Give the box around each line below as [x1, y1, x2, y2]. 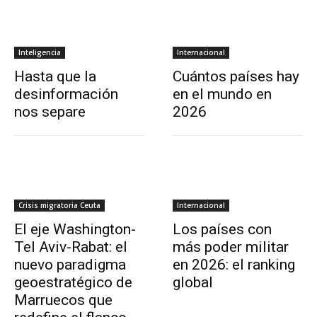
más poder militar [173, 238, 289, 255]
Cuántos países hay [173, 67, 299, 85]
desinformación [14, 85, 118, 103]
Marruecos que [14, 291, 113, 309]
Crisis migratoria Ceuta [18, 200, 100, 210]
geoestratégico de [14, 273, 132, 291]
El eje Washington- [14, 220, 136, 238]
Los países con [173, 220, 272, 238]
